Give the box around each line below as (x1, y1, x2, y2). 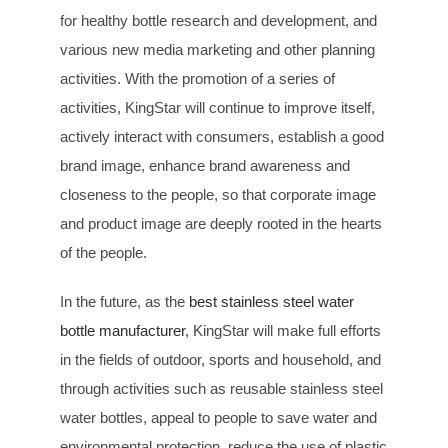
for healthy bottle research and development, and (60, 11, 377, 29)
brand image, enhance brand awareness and (60, 156, 350, 174)
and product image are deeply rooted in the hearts (60, 214, 382, 232)
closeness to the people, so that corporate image (60, 185, 376, 203)
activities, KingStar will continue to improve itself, (60, 98, 375, 116)
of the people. (60, 243, 147, 261)
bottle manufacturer (60, 321, 185, 339)
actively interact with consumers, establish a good (60, 127, 384, 145)
